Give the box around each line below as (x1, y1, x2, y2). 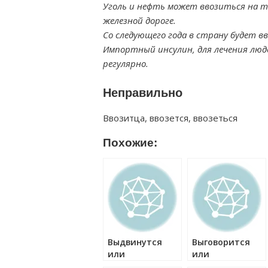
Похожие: (103, 136, 157, 149)
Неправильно (103, 86, 182, 99)
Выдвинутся (108, 236, 162, 248)
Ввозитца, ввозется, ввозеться (103, 112, 237, 124)
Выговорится (192, 236, 250, 248)
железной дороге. (103, 14, 176, 26)
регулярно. (103, 57, 148, 69)
